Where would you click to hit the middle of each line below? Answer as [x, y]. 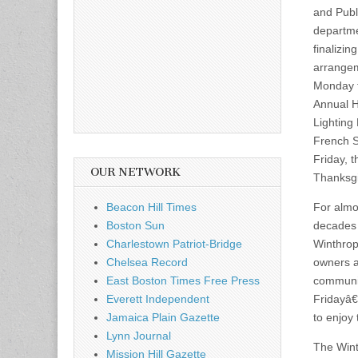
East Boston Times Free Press [183, 280]
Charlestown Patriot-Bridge [174, 243]
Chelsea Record [147, 262]
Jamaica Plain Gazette [163, 317]
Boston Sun [135, 225]
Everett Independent [158, 298]
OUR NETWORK [135, 172]
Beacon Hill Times [151, 207]
